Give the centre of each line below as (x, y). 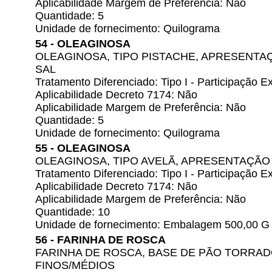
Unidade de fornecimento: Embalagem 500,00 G (152, 225)
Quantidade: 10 (73, 212)
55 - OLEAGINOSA (83, 148)
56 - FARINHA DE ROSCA (100, 240)
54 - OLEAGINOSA (83, 44)
